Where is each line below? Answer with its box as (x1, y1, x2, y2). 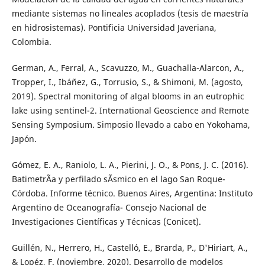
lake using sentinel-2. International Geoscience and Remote (11, 104, 249, 116)
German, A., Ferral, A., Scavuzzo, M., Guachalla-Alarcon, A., (11, 62, 244, 73)
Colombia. (11, 35, 51, 47)
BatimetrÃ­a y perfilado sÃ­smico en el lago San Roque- (11, 173, 225, 185)
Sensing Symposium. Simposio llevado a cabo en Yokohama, (11, 118, 250, 130)
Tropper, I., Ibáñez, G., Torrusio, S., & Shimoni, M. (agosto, (11, 76, 243, 88)
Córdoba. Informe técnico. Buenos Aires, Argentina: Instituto (11, 187, 253, 199)
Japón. (11, 132, 37, 144)
